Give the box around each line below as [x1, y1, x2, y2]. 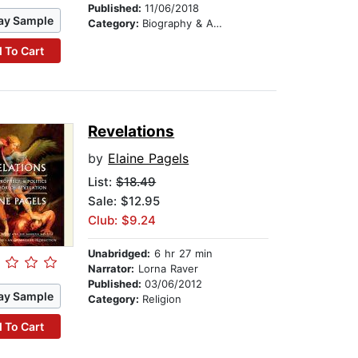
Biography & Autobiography [142, 17, 214, 30]
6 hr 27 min [150, 247, 213, 261]
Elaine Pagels [108, 150, 189, 167]
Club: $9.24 [88, 213, 157, 229]
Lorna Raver [134, 262, 199, 276]
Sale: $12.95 [88, 193, 161, 209]
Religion [142, 292, 182, 306]
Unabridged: [88, 247, 151, 261]
